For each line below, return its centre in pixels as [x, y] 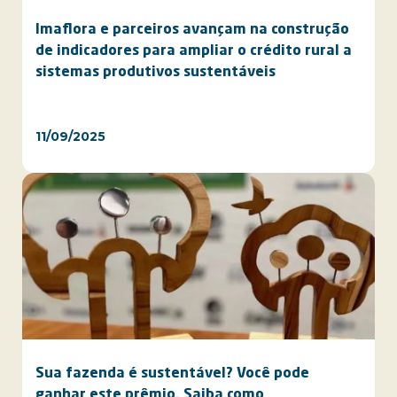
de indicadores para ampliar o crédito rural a [194, 51]
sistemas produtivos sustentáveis [156, 73]
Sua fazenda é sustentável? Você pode [172, 374]
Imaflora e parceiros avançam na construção [192, 30]
